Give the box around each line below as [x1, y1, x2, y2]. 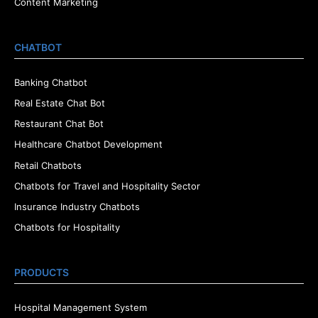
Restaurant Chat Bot [14, 118, 104, 130]
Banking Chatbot [14, 76, 87, 88]
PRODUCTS [14, 266, 69, 279]
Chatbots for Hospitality [14, 221, 120, 234]
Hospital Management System [14, 301, 147, 313]
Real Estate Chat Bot [14, 97, 105, 109]
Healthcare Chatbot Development [14, 138, 163, 150]
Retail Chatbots [14, 159, 82, 171]
